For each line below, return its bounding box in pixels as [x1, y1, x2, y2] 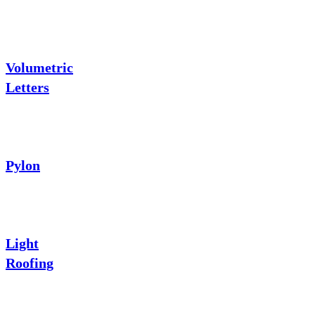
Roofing [6, 255, 53, 271]
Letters [6, 79, 49, 95]
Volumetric [6, 59, 73, 75]
